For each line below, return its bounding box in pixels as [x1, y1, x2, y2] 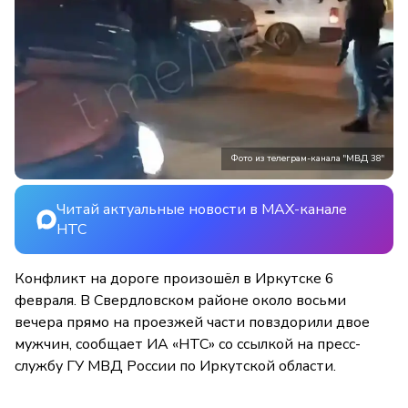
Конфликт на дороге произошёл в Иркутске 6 [15, 269, 334, 290]
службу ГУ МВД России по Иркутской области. [15, 356, 336, 377]
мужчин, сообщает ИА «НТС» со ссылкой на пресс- [15, 334, 361, 355]
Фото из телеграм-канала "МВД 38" [230, 152, 384, 166]
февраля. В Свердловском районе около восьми [15, 291, 346, 311]
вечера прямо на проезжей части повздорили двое [15, 312, 370, 333]
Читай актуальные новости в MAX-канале [56, 199, 347, 220]
